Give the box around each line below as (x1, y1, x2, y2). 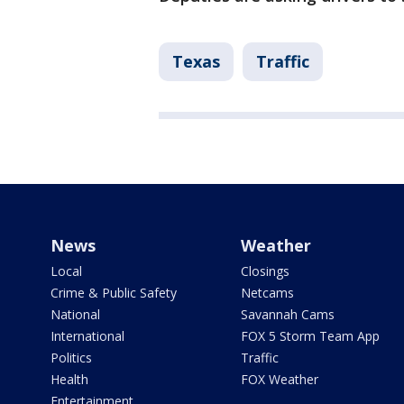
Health (50, 371, 88, 389)
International (50, 327, 124, 345)
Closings (240, 262, 289, 280)
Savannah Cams (240, 306, 335, 324)
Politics (50, 349, 92, 367)
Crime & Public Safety (50, 284, 177, 302)
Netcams (240, 284, 294, 302)
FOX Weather (240, 371, 318, 389)
